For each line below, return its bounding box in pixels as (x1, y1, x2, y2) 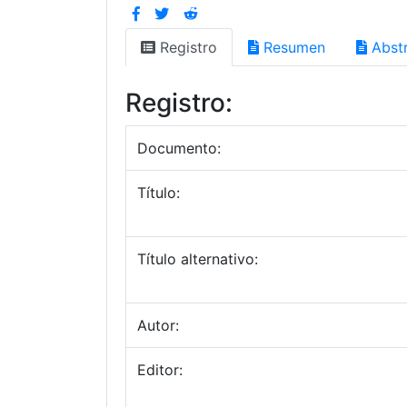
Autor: (137, 316, 179, 334)
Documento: (137, 139, 221, 157)
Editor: (137, 361, 183, 379)
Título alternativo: (137, 250, 258, 268)
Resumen (259, 38, 325, 56)
